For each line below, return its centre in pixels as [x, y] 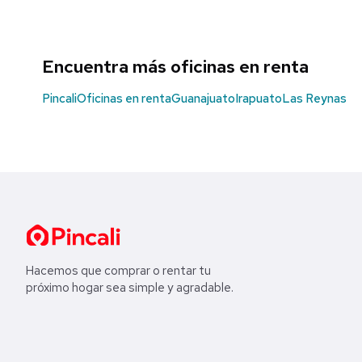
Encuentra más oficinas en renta [175, 66]
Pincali [59, 98]
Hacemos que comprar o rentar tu [118, 270]
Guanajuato [203, 98]
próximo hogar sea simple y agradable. [130, 287]
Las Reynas [314, 98]
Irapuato [259, 98]
